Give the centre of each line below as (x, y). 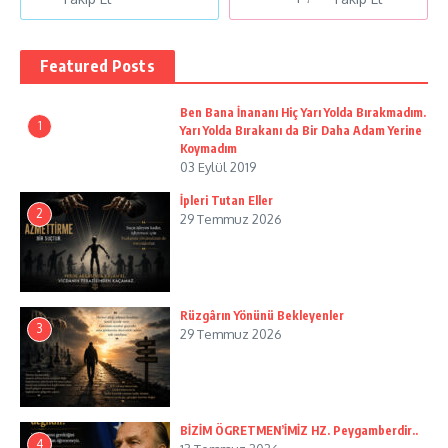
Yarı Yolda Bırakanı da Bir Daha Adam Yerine (301, 131)
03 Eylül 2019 (218, 167)
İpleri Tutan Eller (226, 201)
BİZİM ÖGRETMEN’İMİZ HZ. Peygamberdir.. (299, 431)
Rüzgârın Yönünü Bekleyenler (262, 316)
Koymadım (208, 149)
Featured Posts (97, 66)
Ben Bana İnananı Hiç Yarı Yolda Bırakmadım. (303, 113)
